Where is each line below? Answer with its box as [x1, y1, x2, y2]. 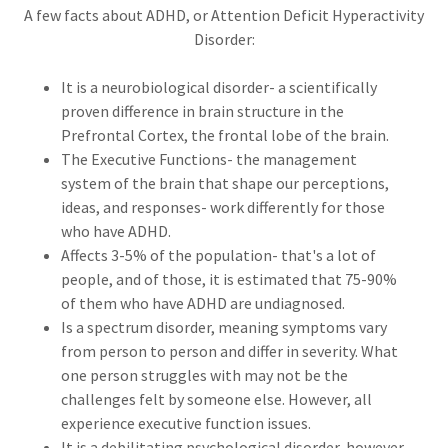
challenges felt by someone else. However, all [60, 389, 372, 409]
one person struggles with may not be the [60, 365, 348, 385]
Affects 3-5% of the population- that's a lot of [60, 245, 376, 265]
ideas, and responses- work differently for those [60, 197, 385, 217]
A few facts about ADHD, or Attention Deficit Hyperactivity [24, 5, 424, 25]
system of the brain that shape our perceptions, [60, 173, 389, 193]
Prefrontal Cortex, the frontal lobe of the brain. [60, 125, 392, 145]
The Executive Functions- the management [60, 149, 357, 169]
